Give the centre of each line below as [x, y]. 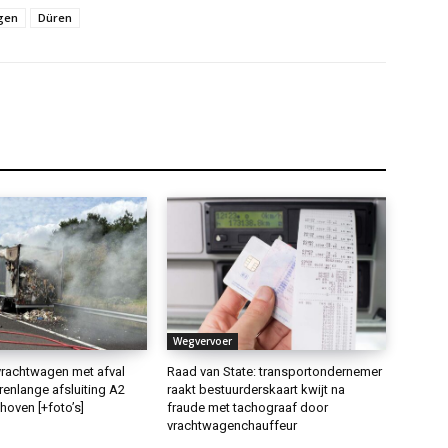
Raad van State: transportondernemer [275, 371]
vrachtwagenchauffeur [232, 425]
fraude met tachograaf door [248, 407]
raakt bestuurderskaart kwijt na [256, 389]
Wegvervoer [203, 340]
